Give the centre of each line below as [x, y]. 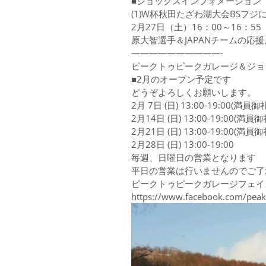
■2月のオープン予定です [181, 79]
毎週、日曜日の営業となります [194, 157]
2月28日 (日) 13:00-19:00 [183, 144]
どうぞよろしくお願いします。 [194, 92]
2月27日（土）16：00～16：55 [197, 26]
